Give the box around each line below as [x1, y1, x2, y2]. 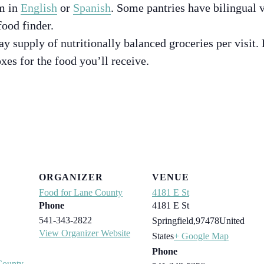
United [219, 215, 245, 226]
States [152, 230, 174, 241]
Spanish [73, 1, 111, 15]
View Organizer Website [39, 227, 130, 238]
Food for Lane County [39, 187, 123, 197]
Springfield [152, 215, 193, 226]
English [21, 1, 57, 15]
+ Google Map [174, 230, 229, 241]
